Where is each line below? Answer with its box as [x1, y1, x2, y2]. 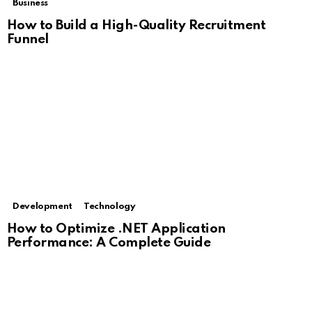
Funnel [7, 32, 49, 46]
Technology [84, 201, 136, 211]
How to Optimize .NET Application [7, 221, 226, 235]
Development [13, 201, 73, 211]
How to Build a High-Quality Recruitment [7, 18, 266, 32]
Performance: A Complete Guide [7, 235, 211, 249]
